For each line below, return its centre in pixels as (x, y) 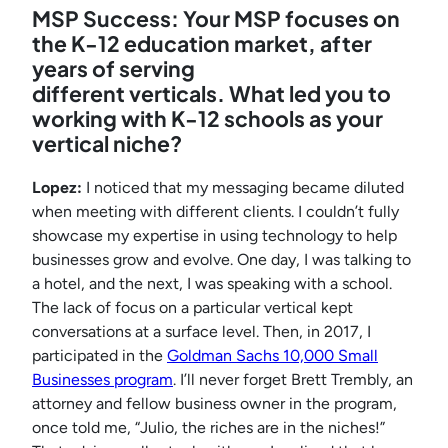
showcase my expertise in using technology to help (214, 236)
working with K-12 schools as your (207, 119)
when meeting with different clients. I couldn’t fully (215, 212)
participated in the (99, 356)
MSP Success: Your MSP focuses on (216, 19)
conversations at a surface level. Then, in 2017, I (201, 332)
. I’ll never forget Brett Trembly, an (293, 380)
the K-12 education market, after (202, 44)
